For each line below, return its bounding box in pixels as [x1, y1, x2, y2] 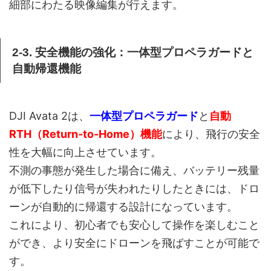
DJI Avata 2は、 [9, 109, 90, 123]
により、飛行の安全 [162, 128, 260, 141]
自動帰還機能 [12, 62, 81, 76]
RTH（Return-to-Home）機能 [9, 128, 162, 141]
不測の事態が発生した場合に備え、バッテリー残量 [9, 164, 260, 177]
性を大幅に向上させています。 [9, 146, 162, 159]
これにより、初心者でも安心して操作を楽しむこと [9, 218, 260, 232]
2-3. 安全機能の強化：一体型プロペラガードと [12, 46, 253, 59]
